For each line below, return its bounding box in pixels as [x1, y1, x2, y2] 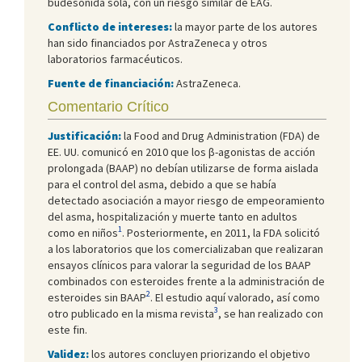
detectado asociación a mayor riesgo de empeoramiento [48, 192, 325, 208]
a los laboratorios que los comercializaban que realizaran [48, 241, 323, 256]
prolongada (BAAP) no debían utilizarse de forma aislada [48, 160, 318, 175]
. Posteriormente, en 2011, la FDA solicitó [122, 225, 320, 240]
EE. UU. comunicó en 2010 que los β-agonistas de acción [48, 144, 315, 159]
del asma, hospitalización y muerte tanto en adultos [48, 208, 297, 224]
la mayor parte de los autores [172, 19, 318, 34]
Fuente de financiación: [48, 75, 174, 90]
